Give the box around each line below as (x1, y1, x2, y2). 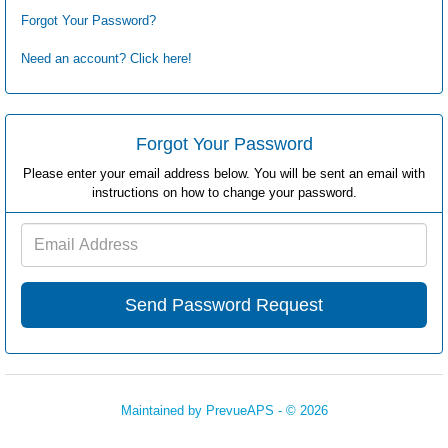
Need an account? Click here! (21, 51, 192, 66)
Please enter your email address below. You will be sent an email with (23, 166, 425, 181)
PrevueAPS (205, 403, 274, 418)
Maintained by (120, 403, 206, 418)
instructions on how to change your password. (91, 185, 357, 200)
